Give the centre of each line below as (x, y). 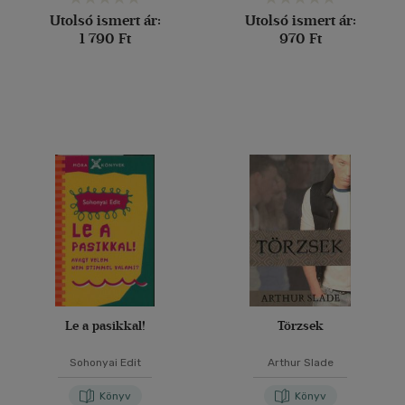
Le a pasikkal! (105, 326)
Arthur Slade (300, 363)
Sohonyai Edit (105, 363)
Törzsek (300, 326)
